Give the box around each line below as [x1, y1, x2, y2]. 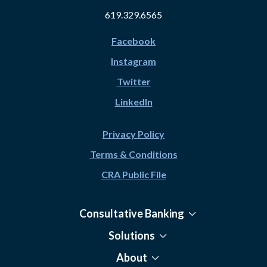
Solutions [108, 229, 155, 243]
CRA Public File [101, 169, 166, 181]
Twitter [116, 76, 151, 88]
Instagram [111, 55, 156, 67]
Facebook [111, 35, 156, 47]
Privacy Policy [103, 128, 164, 140]
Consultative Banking [79, 207, 184, 221]
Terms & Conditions [89, 148, 178, 160]
